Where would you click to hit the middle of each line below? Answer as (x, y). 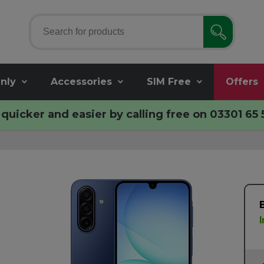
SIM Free (169, 82)
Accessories (81, 82)
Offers (242, 82)
